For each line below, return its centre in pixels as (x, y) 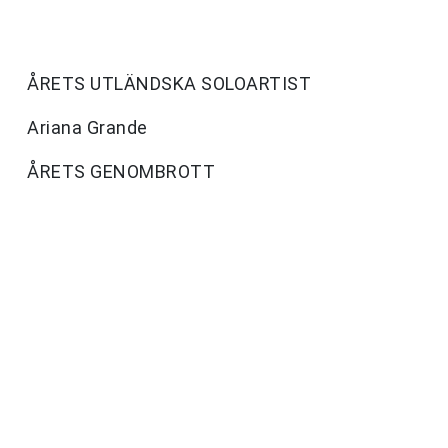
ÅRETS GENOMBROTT (121, 172)
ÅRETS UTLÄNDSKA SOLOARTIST (169, 84)
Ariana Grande (87, 128)
